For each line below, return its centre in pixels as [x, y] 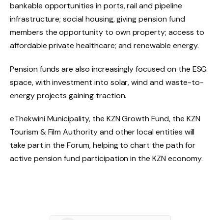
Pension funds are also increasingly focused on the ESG [109, 69]
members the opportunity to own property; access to [107, 32]
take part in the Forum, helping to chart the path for [103, 145]
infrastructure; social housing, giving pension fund [97, 19]
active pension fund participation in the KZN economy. [107, 159]
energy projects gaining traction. [69, 95]
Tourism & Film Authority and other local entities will [102, 132]
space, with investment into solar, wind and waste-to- [107, 82]
